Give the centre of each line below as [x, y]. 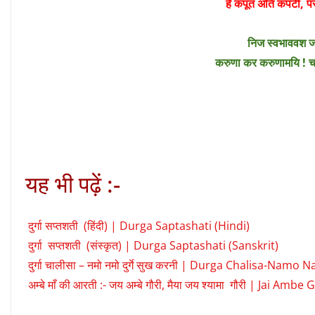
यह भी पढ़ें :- [73, 184]
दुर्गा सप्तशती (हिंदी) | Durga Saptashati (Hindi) [139, 226]
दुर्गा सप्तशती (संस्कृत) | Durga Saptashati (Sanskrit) [153, 246]
